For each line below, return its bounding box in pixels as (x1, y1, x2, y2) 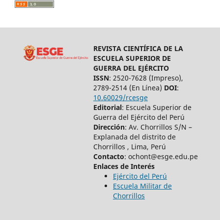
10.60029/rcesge (93, 92, 148, 102)
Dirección (93, 122, 125, 132)
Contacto (93, 151, 124, 161)
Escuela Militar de (112, 181, 172, 191)
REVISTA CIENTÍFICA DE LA (93, 43, 183, 53)
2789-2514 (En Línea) (93, 82, 164, 92)
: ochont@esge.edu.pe (124, 151, 198, 161)
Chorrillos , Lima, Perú (93, 141, 166, 151)
